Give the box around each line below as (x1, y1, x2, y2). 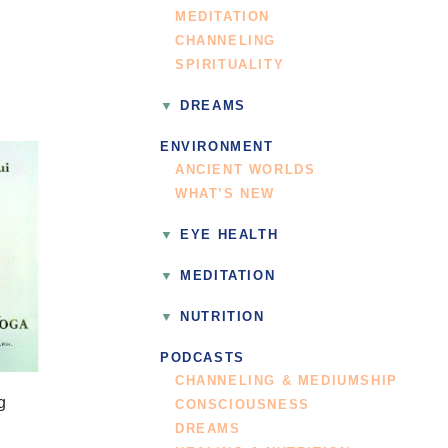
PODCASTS (160, 350, 245, 365)
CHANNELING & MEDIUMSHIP (175, 373, 398, 388)
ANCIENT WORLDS (175, 163, 316, 178)
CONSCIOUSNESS (175, 397, 310, 412)
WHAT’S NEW (175, 187, 275, 202)
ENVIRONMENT (160, 140, 274, 155)
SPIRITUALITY (175, 58, 285, 73)
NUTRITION (180, 309, 265, 324)
